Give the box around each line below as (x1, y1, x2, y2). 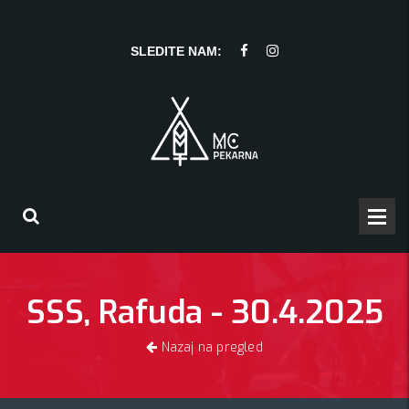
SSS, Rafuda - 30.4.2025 (26, 290, 383, 333)
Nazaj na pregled (157, 338, 263, 356)
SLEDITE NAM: (131, 44, 222, 58)
